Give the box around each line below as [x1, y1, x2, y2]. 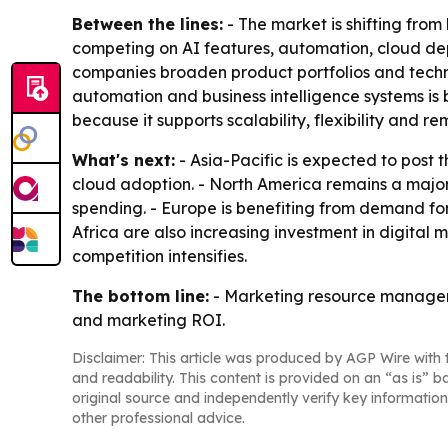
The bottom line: [72, 286, 209, 307]
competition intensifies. [72, 246, 247, 267]
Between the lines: [72, 14, 223, 35]
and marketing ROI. [72, 310, 225, 331]
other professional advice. [72, 409, 245, 428]
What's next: [72, 150, 175, 171]
